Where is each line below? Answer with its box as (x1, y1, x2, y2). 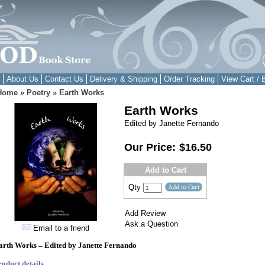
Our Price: (124, 141, 179, 153)
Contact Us (44, 75, 83, 83)
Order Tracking (163, 75, 215, 83)
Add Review (125, 209, 166, 218)
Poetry (27, 88, 50, 97)
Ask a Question (125, 219, 178, 228)
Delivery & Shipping (89, 75, 157, 83)
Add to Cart (144, 166, 186, 174)
